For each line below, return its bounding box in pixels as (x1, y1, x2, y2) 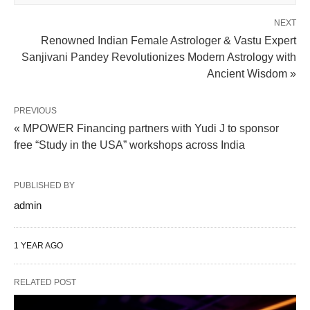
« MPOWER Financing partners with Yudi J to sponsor (14, 122, 279, 135)
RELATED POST (14, 277, 76, 288)
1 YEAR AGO (14, 241, 63, 251)
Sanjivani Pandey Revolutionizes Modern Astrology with (21, 51, 296, 64)
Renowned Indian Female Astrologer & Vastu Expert (41, 35, 296, 47)
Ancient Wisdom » (207, 68, 296, 80)
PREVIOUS (14, 106, 57, 116)
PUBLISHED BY (14, 181, 75, 191)
